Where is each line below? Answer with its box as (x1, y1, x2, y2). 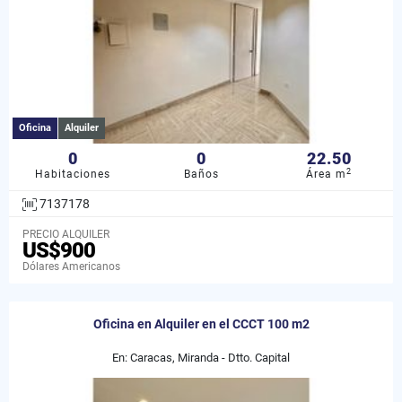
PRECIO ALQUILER (22, 228, 109, 241)
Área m (306, 168, 347, 181)
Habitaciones (35, 168, 111, 181)
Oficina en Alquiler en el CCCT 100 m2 (92, 317, 310, 332)
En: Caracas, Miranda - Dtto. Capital (112, 351, 290, 365)
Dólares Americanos (22, 260, 120, 274)
